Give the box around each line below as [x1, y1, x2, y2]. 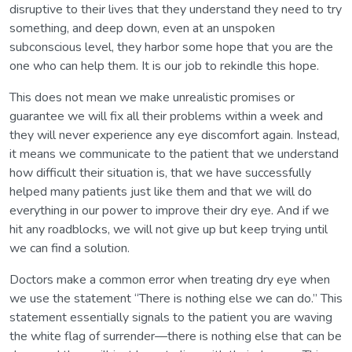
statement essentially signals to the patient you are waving [9, 308, 332, 326]
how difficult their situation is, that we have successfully [9, 163, 311, 181]
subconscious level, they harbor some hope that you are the [9, 38, 333, 56]
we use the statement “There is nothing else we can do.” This [9, 289, 343, 307]
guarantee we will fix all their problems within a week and [9, 107, 323, 125]
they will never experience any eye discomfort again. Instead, [9, 126, 339, 144]
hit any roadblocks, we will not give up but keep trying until [9, 220, 328, 238]
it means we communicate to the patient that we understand [9, 145, 339, 163]
